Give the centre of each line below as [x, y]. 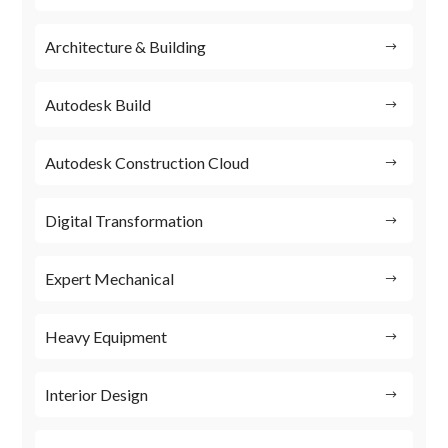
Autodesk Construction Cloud [147, 163]
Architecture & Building [126, 47]
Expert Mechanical [110, 279]
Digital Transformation [124, 221]
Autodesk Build [98, 105]
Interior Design [97, 395]
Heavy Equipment [106, 337]
